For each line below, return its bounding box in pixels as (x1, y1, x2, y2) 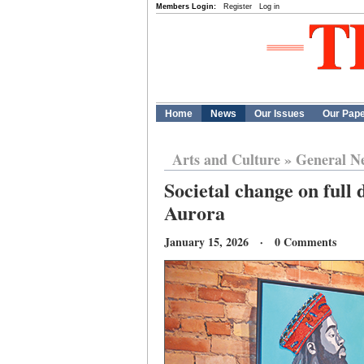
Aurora (164, 198, 225, 227)
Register (223, 2, 252, 11)
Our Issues (254, 108, 305, 119)
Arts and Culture (172, 149, 280, 170)
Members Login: (156, 2, 216, 11)
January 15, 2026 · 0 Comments (164, 233, 336, 250)
